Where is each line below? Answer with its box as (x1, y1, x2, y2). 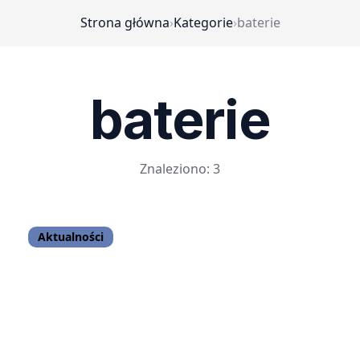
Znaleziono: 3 (140, 160, 220, 178)
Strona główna (80, 14, 170, 31)
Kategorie (173, 14, 233, 31)
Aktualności (38, 229, 104, 244)
